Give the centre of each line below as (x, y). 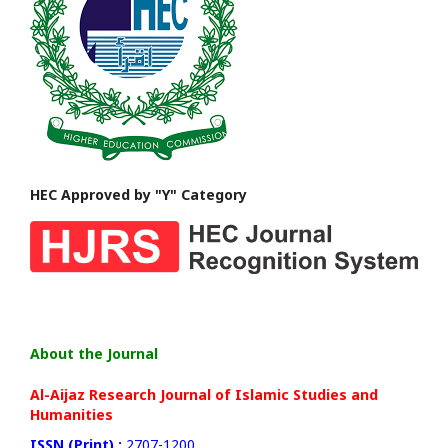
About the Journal (94, 353)
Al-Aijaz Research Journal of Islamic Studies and (204, 394)
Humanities (71, 414)
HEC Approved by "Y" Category (138, 194)
